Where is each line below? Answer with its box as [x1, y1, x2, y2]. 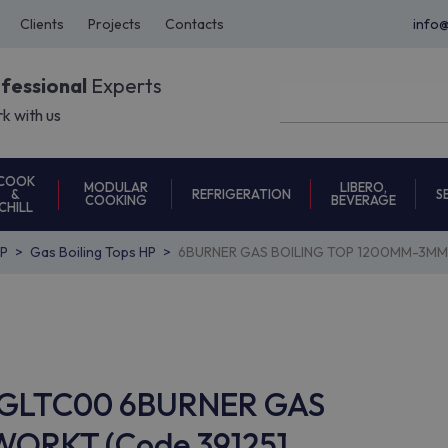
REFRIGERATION [192, 185, 291, 202]
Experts [87, 73, 162, 99]
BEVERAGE [331, 192, 396, 208]
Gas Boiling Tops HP [30, 243, 156, 261]
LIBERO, [340, 179, 387, 195]
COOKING [84, 192, 147, 208]
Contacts [165, 15, 224, 33]
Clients [20, 15, 64, 33]
